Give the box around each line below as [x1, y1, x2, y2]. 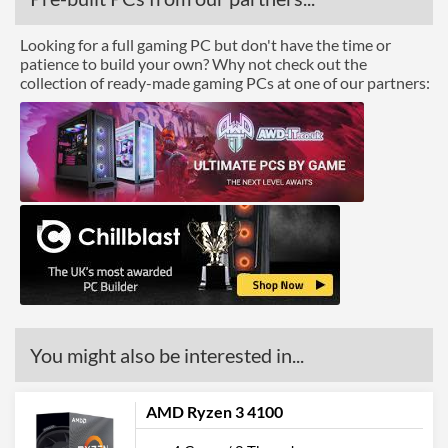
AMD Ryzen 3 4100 [146, 401, 283, 421]
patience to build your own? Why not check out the [20, 54, 367, 73]
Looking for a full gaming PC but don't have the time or [20, 35, 391, 54]
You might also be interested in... [30, 342, 304, 367]
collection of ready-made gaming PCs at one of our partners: [20, 73, 430, 92]
